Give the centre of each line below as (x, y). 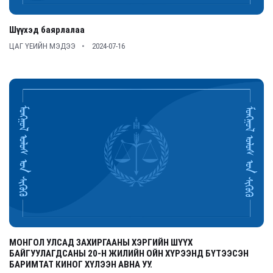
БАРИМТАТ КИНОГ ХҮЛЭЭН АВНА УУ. (81, 265)
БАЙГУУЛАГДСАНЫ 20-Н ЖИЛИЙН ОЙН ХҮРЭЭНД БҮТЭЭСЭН (129, 254)
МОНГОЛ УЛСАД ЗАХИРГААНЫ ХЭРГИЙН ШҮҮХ (101, 243)
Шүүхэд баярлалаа (47, 30)
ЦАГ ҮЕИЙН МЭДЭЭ (42, 46)
